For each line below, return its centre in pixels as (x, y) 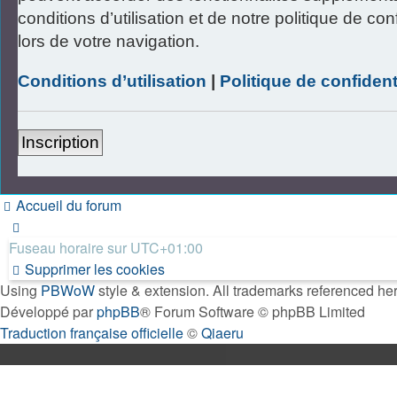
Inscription (60, 143)
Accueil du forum (69, 206)
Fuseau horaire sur (70, 248)
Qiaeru (222, 333)
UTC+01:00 (167, 248)
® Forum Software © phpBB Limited (253, 312)
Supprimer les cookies (95, 269)
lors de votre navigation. (109, 42)
